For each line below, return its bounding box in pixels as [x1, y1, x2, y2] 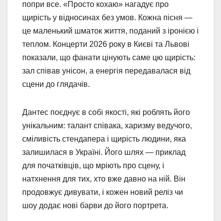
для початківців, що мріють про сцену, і [22, 161, 164, 170]
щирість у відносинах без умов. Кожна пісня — [22, 13, 192, 22]
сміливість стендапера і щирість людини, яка [22, 134, 186, 143]
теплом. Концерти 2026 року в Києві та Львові [22, 39, 189, 48]
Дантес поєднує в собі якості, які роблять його [22, 108, 190, 116]
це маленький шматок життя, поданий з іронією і [22, 26, 199, 35]
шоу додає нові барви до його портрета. [22, 201, 168, 210]
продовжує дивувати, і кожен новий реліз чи [22, 187, 183, 196]
